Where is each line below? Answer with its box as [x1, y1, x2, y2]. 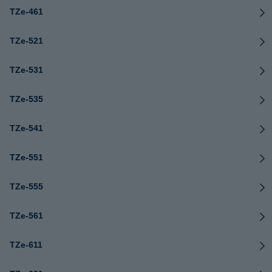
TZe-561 [10, 211, 43, 220]
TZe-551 [10, 152, 43, 162]
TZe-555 [10, 182, 43, 191]
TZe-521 [10, 36, 43, 46]
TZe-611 [10, 240, 42, 250]
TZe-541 [10, 123, 43, 133]
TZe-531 [10, 65, 43, 75]
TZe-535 [10, 94, 43, 104]
